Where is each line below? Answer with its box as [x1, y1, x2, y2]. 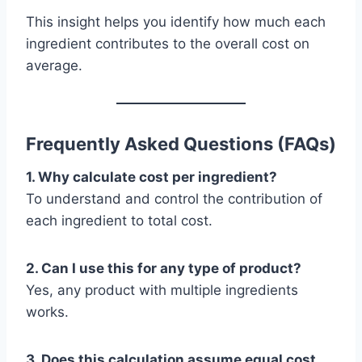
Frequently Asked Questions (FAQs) [26, 133, 336, 155]
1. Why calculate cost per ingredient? [26, 169, 277, 186]
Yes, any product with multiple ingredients [26, 282, 298, 299]
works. [26, 304, 69, 321]
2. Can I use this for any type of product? [26, 260, 301, 277]
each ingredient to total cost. [26, 213, 213, 229]
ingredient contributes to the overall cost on [26, 36, 309, 53]
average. [26, 57, 82, 74]
